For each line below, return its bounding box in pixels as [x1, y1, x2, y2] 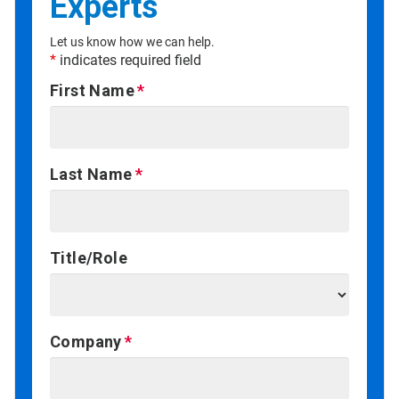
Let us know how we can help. [50, 35, 215, 50]
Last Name [50, 165, 133, 184]
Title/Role [50, 248, 127, 268]
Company [50, 332, 122, 352]
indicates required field [56, 52, 201, 69]
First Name [50, 81, 134, 101]
